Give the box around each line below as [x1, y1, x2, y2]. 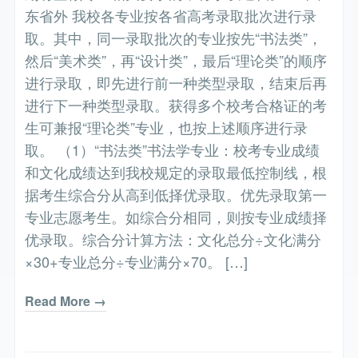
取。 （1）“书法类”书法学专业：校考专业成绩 [25, 139, 320, 161]
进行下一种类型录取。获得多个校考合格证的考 [25, 94, 328, 116]
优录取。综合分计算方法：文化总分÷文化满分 [25, 229, 322, 250]
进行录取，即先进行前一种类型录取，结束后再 [25, 72, 328, 93]
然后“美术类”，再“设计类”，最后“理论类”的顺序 [25, 50, 328, 71]
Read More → [25, 292, 107, 311]
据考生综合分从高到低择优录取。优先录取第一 [25, 184, 328, 205]
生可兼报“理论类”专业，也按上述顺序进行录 [25, 117, 308, 138]
